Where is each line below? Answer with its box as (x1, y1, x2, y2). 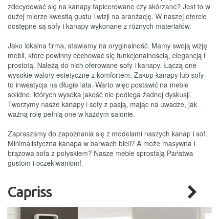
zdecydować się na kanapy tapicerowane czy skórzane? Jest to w (8, 1, 210, 11)
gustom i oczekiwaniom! (8, 157, 82, 168)
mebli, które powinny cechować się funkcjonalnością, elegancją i (8, 50, 205, 60)
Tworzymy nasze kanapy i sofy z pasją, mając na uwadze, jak (8, 99, 197, 109)
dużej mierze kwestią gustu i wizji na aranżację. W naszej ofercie (8, 11, 207, 21)
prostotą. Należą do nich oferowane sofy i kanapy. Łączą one (8, 60, 197, 70)
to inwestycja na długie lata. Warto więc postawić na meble (8, 79, 189, 89)
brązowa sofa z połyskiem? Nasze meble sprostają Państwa (8, 148, 193, 158)
